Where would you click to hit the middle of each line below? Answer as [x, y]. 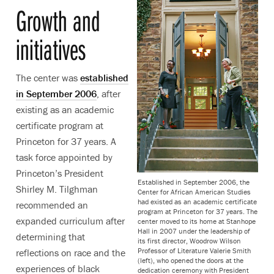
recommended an [52, 205]
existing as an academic [65, 109]
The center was [48, 77]
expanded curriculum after [70, 220]
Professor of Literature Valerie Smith [194, 250]
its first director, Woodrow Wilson [189, 240]
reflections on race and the [71, 252]
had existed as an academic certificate [197, 201]
